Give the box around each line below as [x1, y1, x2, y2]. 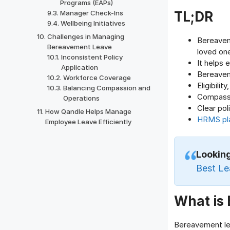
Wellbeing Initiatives [61, 19, 126, 27]
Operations [63, 94, 100, 102]
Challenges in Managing [47, 32, 124, 41]
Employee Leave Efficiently [45, 118, 131, 126]
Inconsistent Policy [61, 53, 123, 61]
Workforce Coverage [63, 73, 131, 82]
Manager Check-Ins [60, 9, 124, 17]
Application [61, 63, 99, 71]
